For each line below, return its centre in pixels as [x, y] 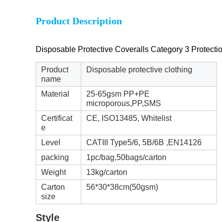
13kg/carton [107, 172]
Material [55, 94]
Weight [54, 172]
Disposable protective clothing [139, 70]
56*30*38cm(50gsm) [122, 187]
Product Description [79, 21]
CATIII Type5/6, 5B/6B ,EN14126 [144, 142]
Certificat [57, 118]
